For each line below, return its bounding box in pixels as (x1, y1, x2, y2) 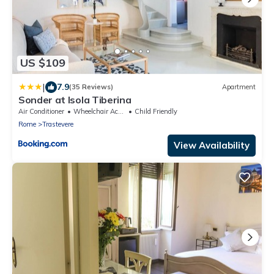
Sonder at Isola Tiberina (18, 93, 131, 106)
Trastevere (42, 119, 73, 128)
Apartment (222, 83, 256, 92)
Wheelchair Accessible (73, 106, 118, 116)
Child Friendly (135, 106, 177, 116)
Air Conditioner (18, 106, 64, 116)
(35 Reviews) (69, 83, 113, 92)
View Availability (174, 139, 250, 151)
